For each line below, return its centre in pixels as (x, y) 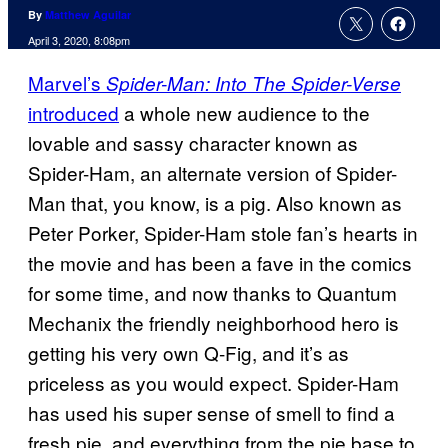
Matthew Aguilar (88, 15)
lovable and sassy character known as (193, 143)
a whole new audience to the (244, 113)
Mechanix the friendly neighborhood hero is (213, 323)
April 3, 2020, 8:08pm (79, 40)
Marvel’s (67, 83)
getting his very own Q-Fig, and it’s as (188, 353)
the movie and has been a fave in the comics (220, 263)
